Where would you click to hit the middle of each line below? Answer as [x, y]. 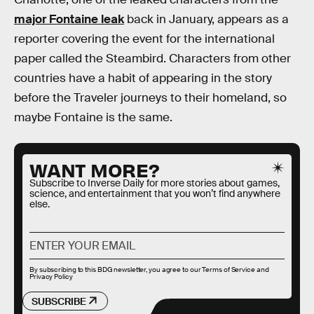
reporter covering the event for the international [144, 39]
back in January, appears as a [206, 20]
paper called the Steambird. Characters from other [152, 59]
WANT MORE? [95, 169]
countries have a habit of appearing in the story [143, 78]
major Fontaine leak [69, 20]
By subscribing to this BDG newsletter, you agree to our [116, 269]
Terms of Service [228, 269]
